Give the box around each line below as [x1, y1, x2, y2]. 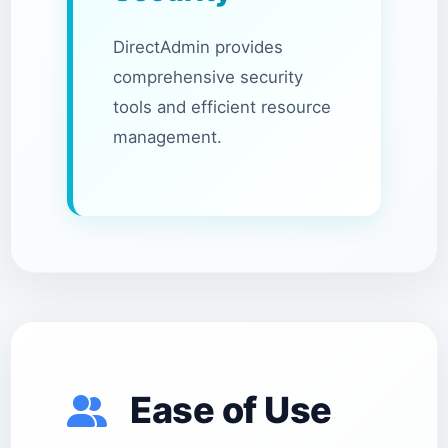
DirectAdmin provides [113, 37, 283, 57]
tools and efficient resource [113, 97, 331, 117]
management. [113, 127, 222, 147]
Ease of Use [122, 388, 332, 432]
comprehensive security [113, 67, 303, 87]
